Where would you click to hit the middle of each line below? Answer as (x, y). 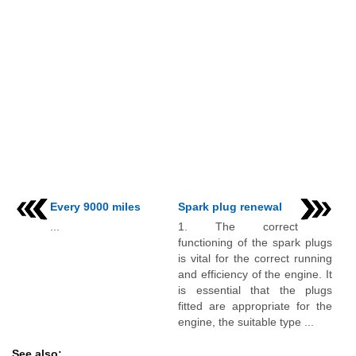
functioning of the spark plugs (255, 242)
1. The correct (238, 226)
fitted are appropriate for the (255, 306)
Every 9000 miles (95, 207)
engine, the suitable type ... (246, 322)
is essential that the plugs (255, 290)
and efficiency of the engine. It (255, 274)
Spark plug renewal (230, 207)
